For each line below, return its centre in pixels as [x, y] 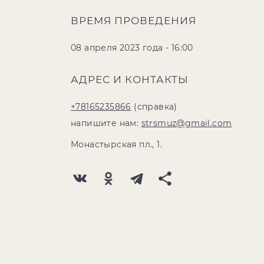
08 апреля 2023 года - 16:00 [132, 48]
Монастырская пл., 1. [116, 144]
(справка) [154, 107]
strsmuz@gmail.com [187, 123]
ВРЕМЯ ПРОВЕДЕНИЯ [133, 21]
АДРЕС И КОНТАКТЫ [130, 80]
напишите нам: [106, 123]
